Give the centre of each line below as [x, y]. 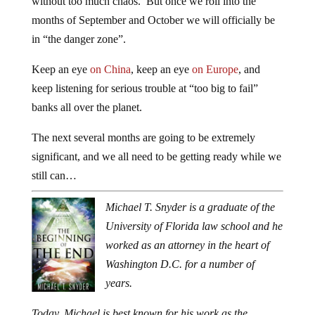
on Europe [215, 70]
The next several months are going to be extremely [143, 138]
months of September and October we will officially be [153, 20]
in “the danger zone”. [78, 39]
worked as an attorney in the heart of [187, 245]
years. [118, 283]
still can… [54, 176]
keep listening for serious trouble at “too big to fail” [144, 89]
